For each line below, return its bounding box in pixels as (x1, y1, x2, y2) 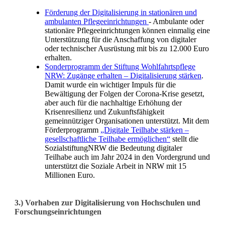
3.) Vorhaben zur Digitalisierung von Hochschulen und (15, 198, 200, 207)
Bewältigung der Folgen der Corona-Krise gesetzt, (45, 89, 204, 98)
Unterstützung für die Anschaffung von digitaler (45, 35, 196, 44)
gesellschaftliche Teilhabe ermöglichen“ (45, 134, 170, 143)
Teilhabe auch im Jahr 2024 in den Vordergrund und (45, 152, 210, 161)
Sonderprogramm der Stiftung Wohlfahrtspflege (45, 62, 195, 71)
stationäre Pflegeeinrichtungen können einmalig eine (45, 26, 210, 35)
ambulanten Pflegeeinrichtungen (45, 17, 149, 26)
